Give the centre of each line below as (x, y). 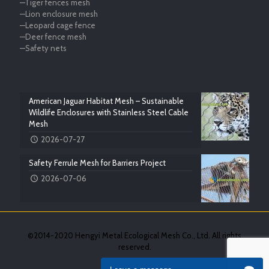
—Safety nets (43, 48)
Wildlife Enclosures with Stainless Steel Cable (109, 112)
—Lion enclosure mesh (59, 14)
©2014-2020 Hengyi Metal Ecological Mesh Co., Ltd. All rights (134, 235)
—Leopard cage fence (58, 25)
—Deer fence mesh (53, 37)
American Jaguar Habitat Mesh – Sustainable (106, 101)
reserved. (134, 247)
